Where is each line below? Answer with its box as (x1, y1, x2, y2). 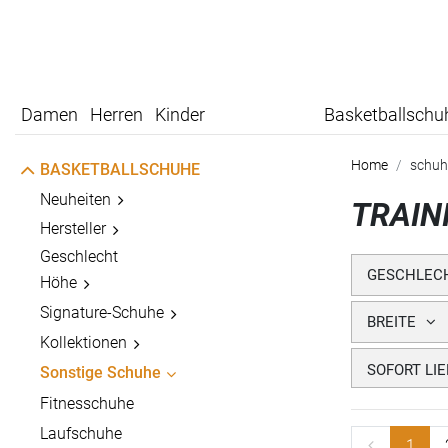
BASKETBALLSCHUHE (40, 160, 200, 180)
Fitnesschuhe (40, 394, 134, 414)
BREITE (367, 313, 416, 332)
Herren (90, 104, 143, 126)
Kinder (155, 104, 205, 126)
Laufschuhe (40, 424, 122, 444)
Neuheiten (40, 190, 111, 210)
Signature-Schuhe (40, 303, 164, 323)
